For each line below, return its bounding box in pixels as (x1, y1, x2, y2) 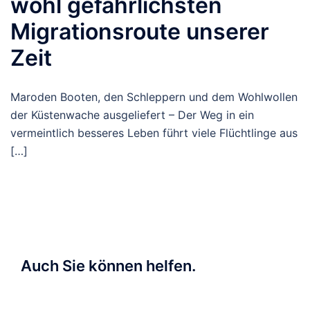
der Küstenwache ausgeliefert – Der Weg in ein (10, 108, 254, 122)
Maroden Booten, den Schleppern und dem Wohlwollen (10, 90, 298, 104)
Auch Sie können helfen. (21, 257, 196, 275)
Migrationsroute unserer (10, 18, 269, 45)
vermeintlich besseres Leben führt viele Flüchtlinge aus (10, 126, 298, 140)
